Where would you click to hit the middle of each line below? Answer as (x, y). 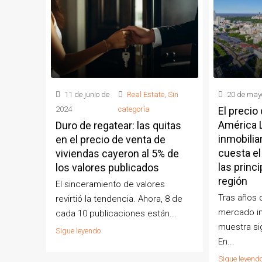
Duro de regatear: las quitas (118, 125)
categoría (134, 109)
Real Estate (145, 94)
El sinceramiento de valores (110, 184)
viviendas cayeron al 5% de (117, 153)
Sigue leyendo (78, 230)
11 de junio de (86, 94)
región (232, 181)
